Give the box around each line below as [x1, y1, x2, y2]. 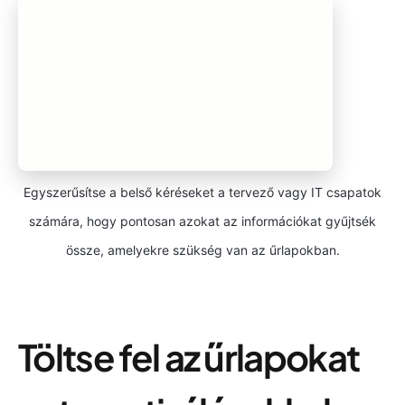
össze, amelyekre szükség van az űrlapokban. [65, 241, 340, 258]
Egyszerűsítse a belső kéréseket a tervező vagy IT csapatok [24, 184, 381, 200]
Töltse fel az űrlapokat [18, 333, 360, 380]
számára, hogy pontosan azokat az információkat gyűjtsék [29, 212, 376, 229]
